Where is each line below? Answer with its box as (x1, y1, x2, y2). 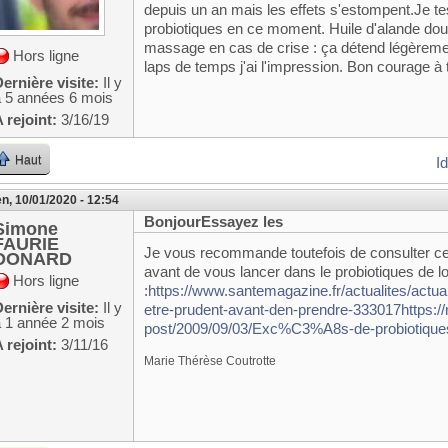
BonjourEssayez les (144, 213, 284, 231)
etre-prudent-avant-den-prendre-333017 (144, 300, 402, 318)
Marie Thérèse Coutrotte (144, 353, 277, 368)
